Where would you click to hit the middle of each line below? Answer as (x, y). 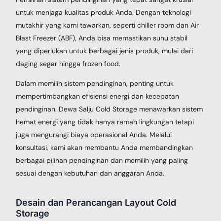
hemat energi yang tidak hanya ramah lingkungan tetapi (105, 122)
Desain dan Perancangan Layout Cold (96, 202)
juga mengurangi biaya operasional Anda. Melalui (94, 134)
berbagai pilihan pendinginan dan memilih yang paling (102, 160)
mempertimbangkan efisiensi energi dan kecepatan (98, 96)
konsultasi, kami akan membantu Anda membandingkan (105, 147)
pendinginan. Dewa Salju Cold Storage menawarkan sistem (110, 109)
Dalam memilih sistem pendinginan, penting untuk (95, 83)
